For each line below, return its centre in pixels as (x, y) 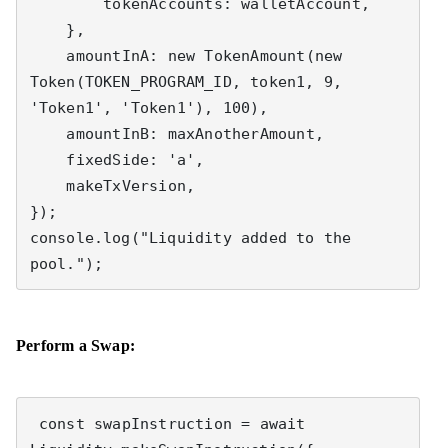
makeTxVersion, (48, 185)
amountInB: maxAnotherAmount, (48, 133)
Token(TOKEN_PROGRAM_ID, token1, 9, (186, 81)
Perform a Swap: (78, 345)
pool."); (66, 263)
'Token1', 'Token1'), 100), (149, 107)
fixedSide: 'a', (48, 159)
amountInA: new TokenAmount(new (48, 55)
